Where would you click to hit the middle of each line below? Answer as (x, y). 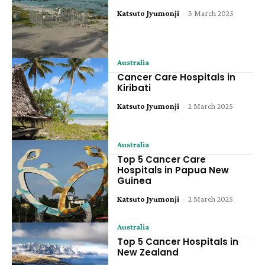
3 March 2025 (211, 13)
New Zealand (148, 252)
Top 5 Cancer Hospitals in (178, 241)
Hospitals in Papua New (173, 170)
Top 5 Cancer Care (162, 159)
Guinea (135, 180)
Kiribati (134, 88)
